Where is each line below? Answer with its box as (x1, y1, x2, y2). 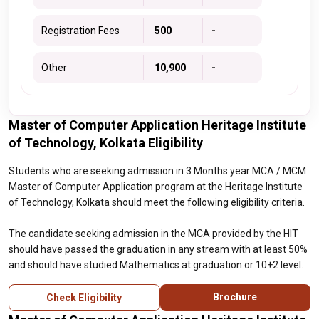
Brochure (213, 291, 258, 303)
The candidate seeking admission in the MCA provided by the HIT (9, 228, 298, 239)
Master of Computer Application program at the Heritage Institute (9, 181, 303, 192)
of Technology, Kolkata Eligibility (9, 135, 203, 150)
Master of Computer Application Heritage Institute (9, 117, 306, 132)
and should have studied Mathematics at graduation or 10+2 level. (9, 259, 303, 271)
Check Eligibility (46, 292, 122, 303)
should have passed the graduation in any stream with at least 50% (9, 244, 308, 255)
